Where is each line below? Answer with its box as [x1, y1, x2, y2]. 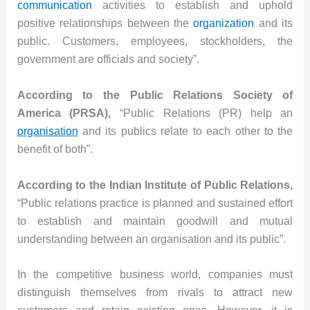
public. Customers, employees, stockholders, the [17, 35, 293, 48]
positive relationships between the [17, 17, 194, 30]
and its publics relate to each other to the [77, 125, 293, 137]
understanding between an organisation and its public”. [17, 232, 286, 245]
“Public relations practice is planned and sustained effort [17, 197, 293, 209]
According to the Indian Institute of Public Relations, [17, 179, 293, 191]
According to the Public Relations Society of [17, 89, 293, 101]
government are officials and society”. [17, 53, 199, 66]
